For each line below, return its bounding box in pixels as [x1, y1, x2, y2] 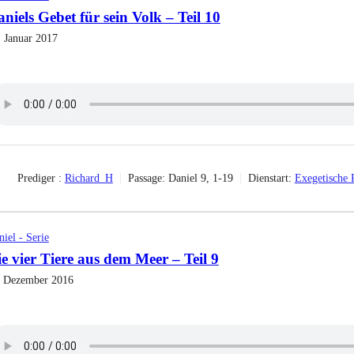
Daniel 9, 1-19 [168, 171, 233, 184]
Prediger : [17, 171, 62, 184]
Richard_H [64, 171, 113, 184]
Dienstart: [247, 171, 292, 184]
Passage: [127, 171, 165, 184]
